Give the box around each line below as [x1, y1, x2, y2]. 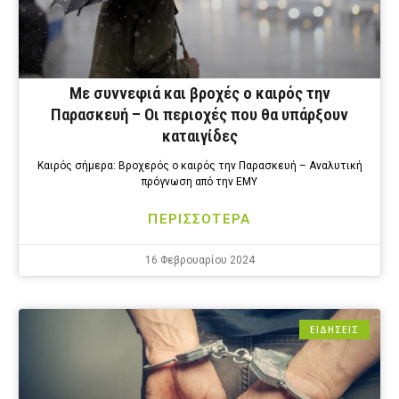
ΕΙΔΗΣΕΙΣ [310, 323, 359, 337]
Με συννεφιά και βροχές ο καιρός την [69, 83, 330, 104]
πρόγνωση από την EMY [142, 175, 257, 189]
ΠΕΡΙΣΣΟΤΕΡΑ [148, 211, 251, 228]
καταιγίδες [161, 126, 238, 147]
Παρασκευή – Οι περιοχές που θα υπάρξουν [51, 104, 348, 126]
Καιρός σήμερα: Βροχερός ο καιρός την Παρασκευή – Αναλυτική [37, 159, 362, 173]
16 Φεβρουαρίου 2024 [144, 254, 255, 267]
